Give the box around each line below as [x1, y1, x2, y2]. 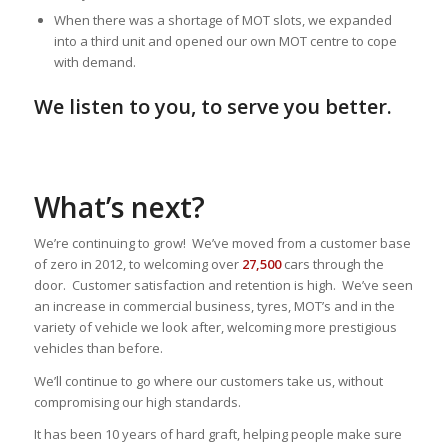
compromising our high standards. [33, 392, 241, 411]
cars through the [280, 255, 384, 274]
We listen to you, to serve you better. [33, 93, 392, 121]
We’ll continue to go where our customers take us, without [33, 371, 383, 390]
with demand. [53, 53, 136, 72]
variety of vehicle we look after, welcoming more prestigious [33, 318, 397, 337]
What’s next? [33, 188, 212, 227]
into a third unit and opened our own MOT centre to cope [53, 32, 397, 51]
